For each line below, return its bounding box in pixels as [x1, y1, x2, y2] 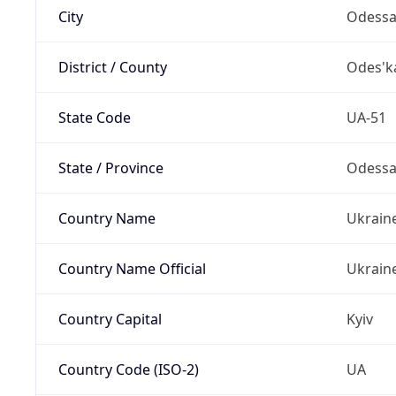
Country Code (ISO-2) [57, 359, 199, 379]
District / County [57, 57, 167, 77]
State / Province [57, 157, 164, 178]
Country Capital [57, 308, 162, 329]
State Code [57, 107, 131, 127]
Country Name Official [57, 258, 206, 278]
